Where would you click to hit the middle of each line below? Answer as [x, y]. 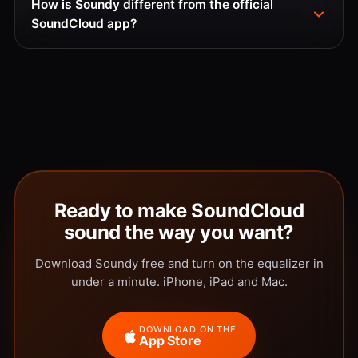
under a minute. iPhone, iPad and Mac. [179, 282]
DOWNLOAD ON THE [188, 329]
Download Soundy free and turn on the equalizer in [179, 263]
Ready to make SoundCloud [179, 211]
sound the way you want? [179, 232]
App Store [170, 340]
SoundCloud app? [84, 24]
